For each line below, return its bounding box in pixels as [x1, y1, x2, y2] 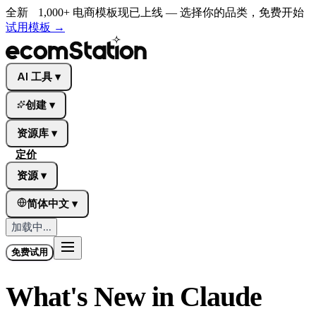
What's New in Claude [6, 280, 262, 312]
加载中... [11, 220, 51, 233]
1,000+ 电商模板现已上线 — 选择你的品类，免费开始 [38, 6, 304, 18]
